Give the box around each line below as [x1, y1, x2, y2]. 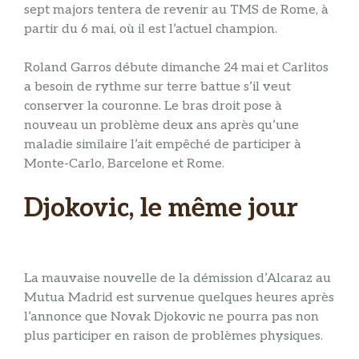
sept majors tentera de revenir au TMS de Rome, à [24, 2, 329, 18]
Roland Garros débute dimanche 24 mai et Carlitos [24, 59, 329, 75]
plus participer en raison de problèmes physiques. [24, 329, 323, 345]
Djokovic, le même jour [24, 192, 298, 224]
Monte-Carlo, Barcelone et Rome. [24, 155, 224, 171]
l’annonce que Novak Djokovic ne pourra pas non [24, 309, 319, 325]
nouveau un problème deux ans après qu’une [24, 117, 299, 133]
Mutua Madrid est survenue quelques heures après [24, 290, 334, 306]
